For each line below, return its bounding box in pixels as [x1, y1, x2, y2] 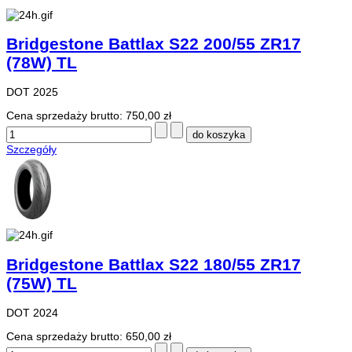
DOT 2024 [6, 306, 58, 320]
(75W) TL [6, 273, 77, 292]
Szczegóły [6, 143, 57, 156]
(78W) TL [6, 53, 77, 71]
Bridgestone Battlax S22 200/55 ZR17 [6, 34, 301, 53]
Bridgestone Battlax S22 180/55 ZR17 [6, 255, 301, 273]
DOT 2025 [6, 86, 58, 99]
